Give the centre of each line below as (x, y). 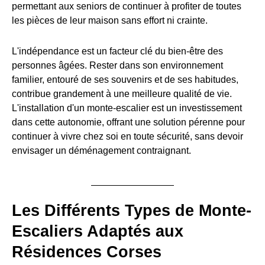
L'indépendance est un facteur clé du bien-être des (117, 51)
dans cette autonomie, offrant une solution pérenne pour (128, 122)
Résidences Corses (87, 252)
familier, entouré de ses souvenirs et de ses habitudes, (125, 79)
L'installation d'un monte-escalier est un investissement (127, 108)
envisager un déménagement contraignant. (101, 150)
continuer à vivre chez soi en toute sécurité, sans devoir (127, 136)
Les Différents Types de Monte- (132, 210)
